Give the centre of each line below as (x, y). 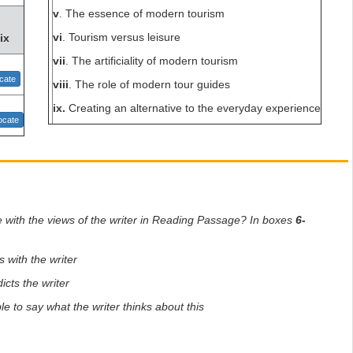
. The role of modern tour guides (149, 84)
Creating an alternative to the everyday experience (193, 108)
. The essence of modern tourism (142, 13)
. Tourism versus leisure (121, 37)
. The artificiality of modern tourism (152, 61)
